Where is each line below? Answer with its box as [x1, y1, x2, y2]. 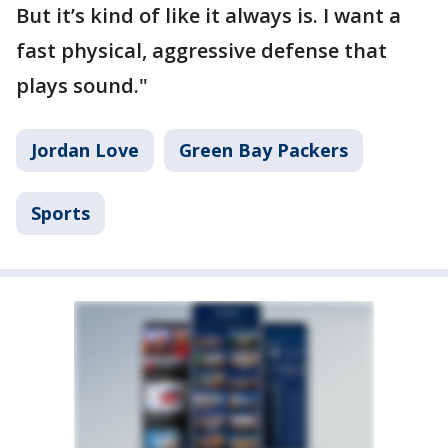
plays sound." [16, 72, 148, 100]
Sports [31, 201, 90, 226]
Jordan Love [31, 138, 139, 163]
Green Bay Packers [179, 138, 348, 163]
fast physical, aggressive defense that [16, 37, 387, 65]
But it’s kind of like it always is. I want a [16, 2, 401, 30]
